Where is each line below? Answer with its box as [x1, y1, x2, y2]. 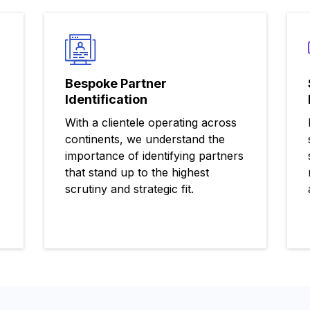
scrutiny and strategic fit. [64, 182, 194, 197]
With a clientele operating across [64, 116, 237, 130]
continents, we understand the [64, 132, 225, 147]
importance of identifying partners [64, 149, 244, 163]
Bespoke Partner [64, 76, 167, 91]
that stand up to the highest [64, 165, 209, 180]
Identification [64, 92, 147, 107]
